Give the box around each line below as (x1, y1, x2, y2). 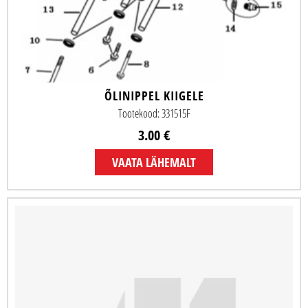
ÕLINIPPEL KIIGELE (104, 87, 204, 104)
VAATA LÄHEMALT (112, 154, 196, 171)
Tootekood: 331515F (118, 106, 190, 122)
